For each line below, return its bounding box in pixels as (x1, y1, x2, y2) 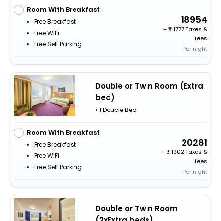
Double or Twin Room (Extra (95, 81, 203, 92)
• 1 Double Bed (95, 106, 137, 114)
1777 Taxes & (172, 25, 208, 34)
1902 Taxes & (170, 147, 208, 156)
